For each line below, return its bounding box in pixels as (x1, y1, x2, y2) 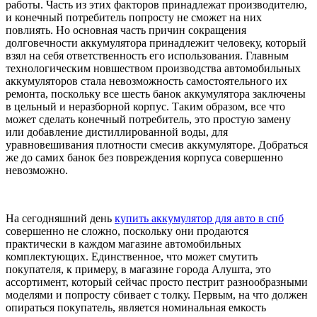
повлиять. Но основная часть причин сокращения (6, 23, 246, 36)
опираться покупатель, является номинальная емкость (6, 301, 266, 313)
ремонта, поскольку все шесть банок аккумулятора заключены (6, 87, 306, 100)
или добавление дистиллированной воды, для (6, 125, 228, 138)
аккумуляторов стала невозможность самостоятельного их (6, 74, 287, 87)
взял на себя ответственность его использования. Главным (6, 49, 289, 62)
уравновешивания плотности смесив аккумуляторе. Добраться (6, 138, 308, 151)
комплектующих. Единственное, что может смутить (6, 250, 258, 263)
